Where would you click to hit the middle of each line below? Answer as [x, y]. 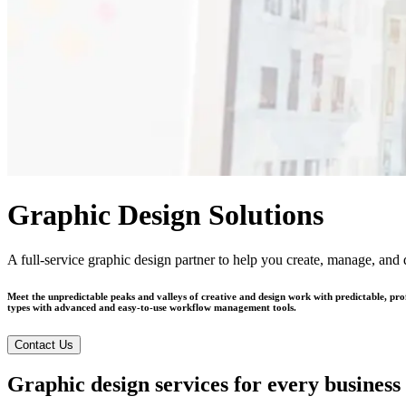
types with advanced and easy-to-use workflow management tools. [152, 307]
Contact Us [44, 344]
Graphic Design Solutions [165, 215]
